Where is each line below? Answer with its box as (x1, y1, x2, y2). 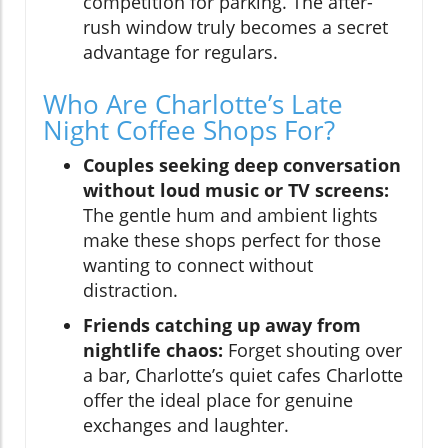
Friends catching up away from (83, 312, 361, 337)
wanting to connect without (83, 252, 313, 277)
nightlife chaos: (83, 337, 223, 362)
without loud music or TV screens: (83, 177, 389, 202)
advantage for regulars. (83, 39, 278, 64)
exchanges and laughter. (83, 412, 289, 437)
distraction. (83, 277, 178, 302)
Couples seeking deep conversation (83, 152, 401, 177)
